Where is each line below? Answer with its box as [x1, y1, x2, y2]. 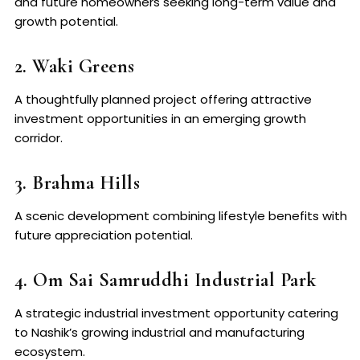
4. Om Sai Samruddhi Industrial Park [14, 268, 317, 292]
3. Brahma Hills [14, 171, 141, 195]
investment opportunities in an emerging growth [14, 110, 306, 128]
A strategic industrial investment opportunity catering [14, 305, 338, 322]
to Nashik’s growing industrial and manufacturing [14, 324, 305, 342]
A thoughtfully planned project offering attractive [14, 91, 312, 108]
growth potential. [14, 13, 118, 31]
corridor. [14, 129, 63, 147]
